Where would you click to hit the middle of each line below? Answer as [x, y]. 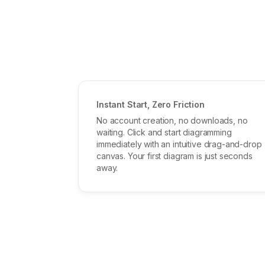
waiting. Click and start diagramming [164, 132]
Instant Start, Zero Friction [151, 104]
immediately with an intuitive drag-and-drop [179, 144]
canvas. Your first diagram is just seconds [174, 156]
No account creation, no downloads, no [172, 120]
